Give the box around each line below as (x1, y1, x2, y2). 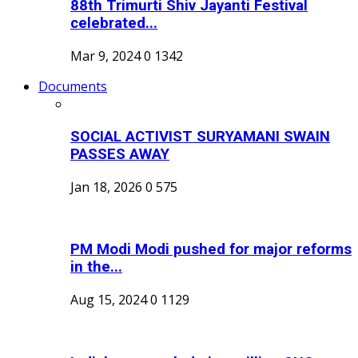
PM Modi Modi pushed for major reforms (70, 241, 352, 259)
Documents (38, 78, 107, 96)
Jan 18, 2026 (70, 177, 142, 196)
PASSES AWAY (70, 145, 169, 163)
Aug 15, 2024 (70, 291, 147, 308)
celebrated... (70, 14, 157, 33)
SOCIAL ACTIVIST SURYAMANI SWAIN (70, 127, 330, 145)
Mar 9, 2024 (70, 47, 141, 66)
